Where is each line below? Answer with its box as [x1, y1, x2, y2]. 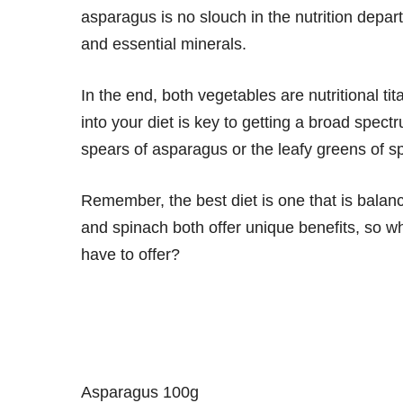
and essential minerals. [81, 34, 246, 53]
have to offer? [81, 245, 180, 264]
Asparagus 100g [92, 382, 199, 401]
